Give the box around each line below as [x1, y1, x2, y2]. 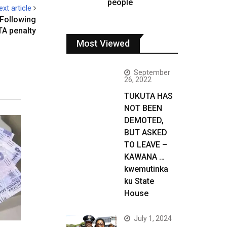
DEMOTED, [124, 116, 164, 125]
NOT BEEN [124, 103, 162, 113]
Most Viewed [77, 38, 130, 49]
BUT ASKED [124, 128, 167, 137]
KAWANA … [124, 152, 165, 162]
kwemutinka [124, 164, 168, 174]
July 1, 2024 [134, 214, 172, 222]
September [134, 68, 170, 77]
